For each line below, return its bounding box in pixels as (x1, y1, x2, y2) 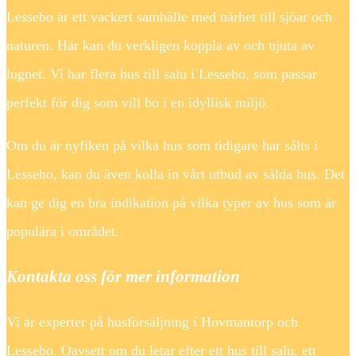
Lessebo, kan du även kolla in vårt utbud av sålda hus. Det (6, 165, 345, 182)
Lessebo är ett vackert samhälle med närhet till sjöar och (6, 8, 332, 25)
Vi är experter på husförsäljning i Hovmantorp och (6, 313, 298, 330)
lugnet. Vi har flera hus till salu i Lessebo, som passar (6, 65, 317, 82)
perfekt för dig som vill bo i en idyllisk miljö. (6, 94, 269, 110)
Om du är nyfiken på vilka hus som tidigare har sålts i (6, 137, 318, 153)
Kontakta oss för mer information (6, 266, 240, 286)
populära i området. (6, 222, 119, 239)
